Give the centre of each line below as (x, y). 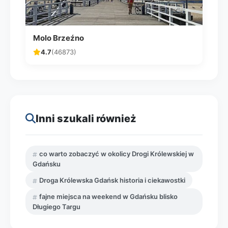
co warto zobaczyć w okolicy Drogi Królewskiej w (117, 154)
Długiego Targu (56, 207)
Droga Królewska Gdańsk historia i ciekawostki (112, 180)
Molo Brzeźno (59, 38)
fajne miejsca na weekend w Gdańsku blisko (108, 196)
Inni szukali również (86, 119)
